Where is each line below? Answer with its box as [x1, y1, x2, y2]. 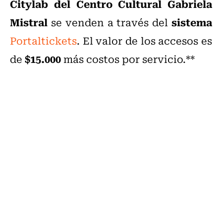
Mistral [10, 14, 48, 30]
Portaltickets [10, 33, 77, 49]
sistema [171, 14, 212, 30]
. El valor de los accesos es [77, 33, 212, 49]
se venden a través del [48, 14, 171, 30]
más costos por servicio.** [61, 51, 195, 67]
